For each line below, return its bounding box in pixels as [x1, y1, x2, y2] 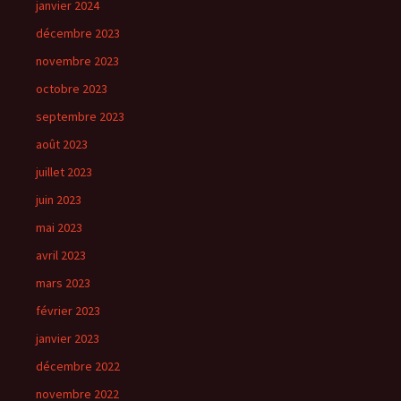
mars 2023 [36, 275, 90, 292]
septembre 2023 [36, 108, 124, 125]
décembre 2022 [36, 358, 120, 375]
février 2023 [36, 303, 100, 320]
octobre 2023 [36, 81, 107, 98]
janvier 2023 [36, 330, 99, 347]
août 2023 [36, 136, 88, 153]
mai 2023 [36, 219, 82, 236]
